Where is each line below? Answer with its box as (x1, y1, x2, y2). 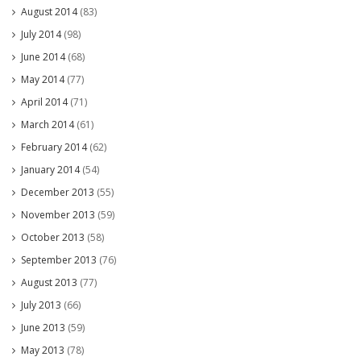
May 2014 (21, 72, 64, 86)
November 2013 (21, 207, 95, 222)
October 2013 (21, 230, 85, 244)
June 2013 (21, 320, 65, 334)
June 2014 (21, 49, 65, 64)
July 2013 (21, 297, 61, 312)
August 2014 (21, 4, 77, 19)
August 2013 (21, 275, 77, 289)
